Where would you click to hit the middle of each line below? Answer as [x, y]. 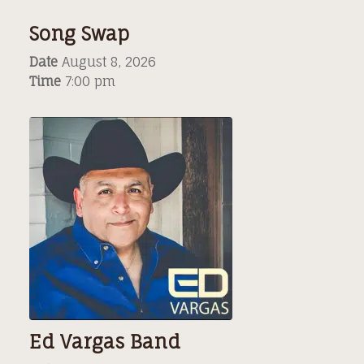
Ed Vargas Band [105, 342]
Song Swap [79, 34]
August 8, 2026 [109, 62]
